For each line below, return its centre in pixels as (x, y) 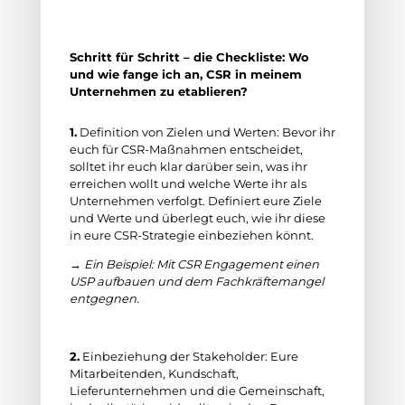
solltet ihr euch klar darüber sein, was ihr (188, 166)
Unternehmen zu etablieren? (158, 91)
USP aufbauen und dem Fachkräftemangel (196, 281)
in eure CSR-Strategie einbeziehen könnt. (193, 235)
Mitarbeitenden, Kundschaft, (154, 373)
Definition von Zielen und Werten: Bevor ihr (206, 132)
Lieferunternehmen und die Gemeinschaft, (197, 391)
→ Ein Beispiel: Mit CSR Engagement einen (194, 264)
